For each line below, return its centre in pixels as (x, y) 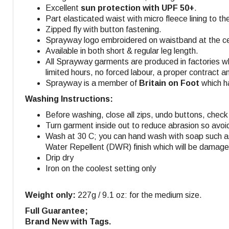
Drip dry (60, 157)
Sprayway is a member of (92, 83)
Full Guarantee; (56, 211)
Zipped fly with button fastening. (104, 29)
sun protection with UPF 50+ (138, 8)
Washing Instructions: (69, 99)
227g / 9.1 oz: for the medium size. (139, 195)
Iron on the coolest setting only (101, 168)
